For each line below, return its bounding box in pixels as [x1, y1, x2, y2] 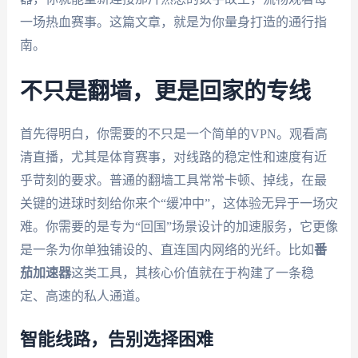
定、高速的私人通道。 [19, 288, 148, 303]
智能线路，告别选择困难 [19, 331, 213, 349]
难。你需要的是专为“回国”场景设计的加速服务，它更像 [19, 219, 338, 233]
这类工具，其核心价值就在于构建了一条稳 [70, 265, 314, 280]
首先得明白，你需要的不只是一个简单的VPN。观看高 [19, 126, 328, 141]
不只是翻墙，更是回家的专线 [19, 80, 311, 103]
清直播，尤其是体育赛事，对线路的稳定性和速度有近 [19, 149, 327, 164]
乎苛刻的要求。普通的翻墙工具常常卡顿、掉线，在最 [19, 173, 327, 187]
